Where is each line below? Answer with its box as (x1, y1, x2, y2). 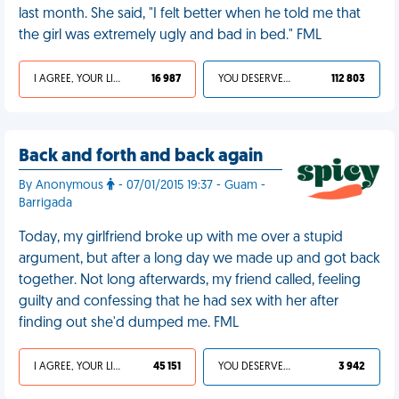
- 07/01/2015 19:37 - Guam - (115, 179, 265, 192)
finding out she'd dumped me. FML (19, 316, 239, 330)
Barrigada (19, 197, 72, 210)
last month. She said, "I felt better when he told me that (19, 7, 361, 21)
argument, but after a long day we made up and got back (19, 252, 380, 266)
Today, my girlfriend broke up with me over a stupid (19, 231, 343, 245)
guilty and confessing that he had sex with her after (19, 295, 338, 309)
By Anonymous (19, 179, 107, 192)
